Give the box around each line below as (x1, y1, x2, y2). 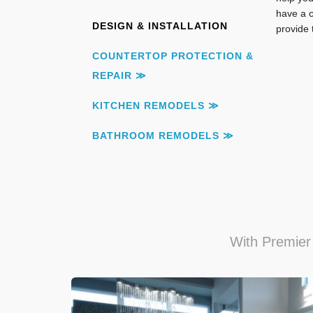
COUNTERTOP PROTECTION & (92, 50, 254, 61)
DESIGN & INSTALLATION (92, 20, 228, 31)
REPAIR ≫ (92, 70, 147, 81)
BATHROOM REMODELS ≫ (92, 130, 234, 141)
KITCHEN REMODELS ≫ (92, 100, 219, 111)
